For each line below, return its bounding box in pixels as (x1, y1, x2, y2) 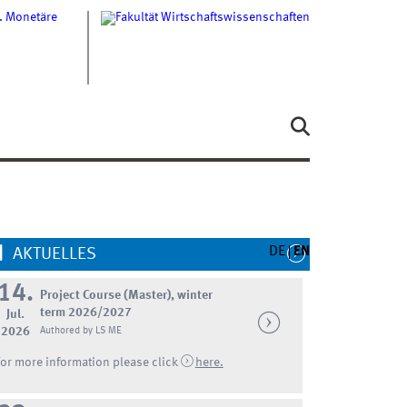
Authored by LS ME (40, 324, 123, 336)
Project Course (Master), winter (40, 288, 213, 302)
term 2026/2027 (40, 305, 133, 319)
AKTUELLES (12, 245, 96, 263)
